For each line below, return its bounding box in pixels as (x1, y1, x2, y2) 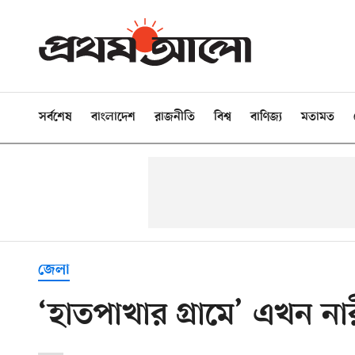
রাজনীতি (155, 110, 195, 124)
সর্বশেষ (39, 110, 72, 124)
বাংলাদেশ (91, 110, 136, 124)
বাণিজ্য (250, 110, 282, 124)
